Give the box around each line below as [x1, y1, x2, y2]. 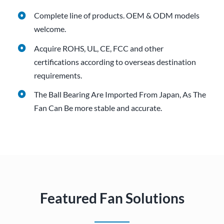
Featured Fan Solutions [39, 190, 184, 207]
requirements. [34, 70, 82, 80]
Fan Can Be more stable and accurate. [34, 102, 162, 112]
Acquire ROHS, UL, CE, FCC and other [34, 43, 164, 53]
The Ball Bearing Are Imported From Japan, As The [34, 89, 206, 99]
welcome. [34, 24, 66, 34]
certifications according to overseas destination [34, 56, 196, 66]
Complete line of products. [34, 10, 126, 20]
